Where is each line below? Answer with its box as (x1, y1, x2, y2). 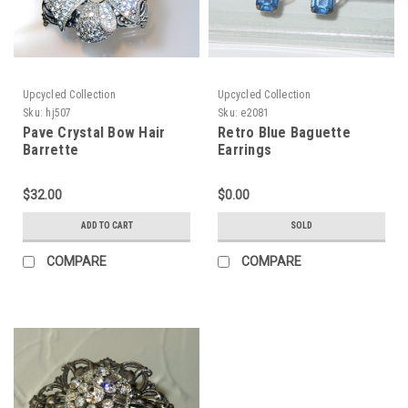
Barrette (23, 140, 78, 158)
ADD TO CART (80, 219, 133, 230)
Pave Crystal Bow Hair (23, 123, 166, 141)
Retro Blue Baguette (218, 123, 351, 141)
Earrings (218, 140, 271, 158)
